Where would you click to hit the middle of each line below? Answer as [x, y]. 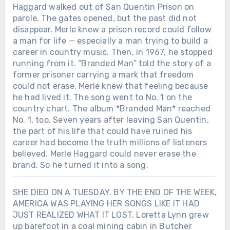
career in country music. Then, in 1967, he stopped [112, 52]
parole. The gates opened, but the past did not [104, 18]
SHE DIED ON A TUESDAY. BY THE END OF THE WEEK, [114, 192]
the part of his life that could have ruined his [102, 131]
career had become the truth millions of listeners [110, 142]
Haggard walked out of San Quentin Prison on [103, 7]
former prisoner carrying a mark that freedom [103, 74]
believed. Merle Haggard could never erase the [104, 154]
